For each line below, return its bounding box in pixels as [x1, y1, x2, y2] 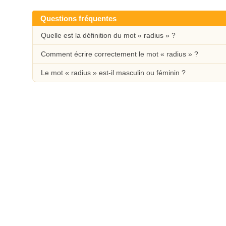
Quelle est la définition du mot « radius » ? [41, 31, 176, 39]
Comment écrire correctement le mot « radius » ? [41, 50, 198, 58]
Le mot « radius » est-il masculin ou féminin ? [41, 69, 186, 77]
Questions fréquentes [40, 14, 117, 23]
